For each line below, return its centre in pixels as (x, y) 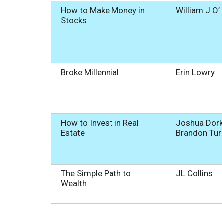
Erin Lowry (196, 72)
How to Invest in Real (100, 123)
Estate (73, 133)
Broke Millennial (90, 72)
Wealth (74, 183)
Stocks (74, 20)
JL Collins (194, 173)
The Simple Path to (96, 173)
